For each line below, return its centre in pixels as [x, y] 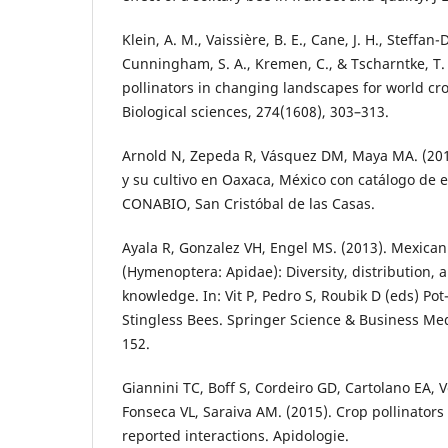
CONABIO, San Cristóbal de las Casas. [248, 204]
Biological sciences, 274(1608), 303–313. [255, 112]
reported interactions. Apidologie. [235, 436]
